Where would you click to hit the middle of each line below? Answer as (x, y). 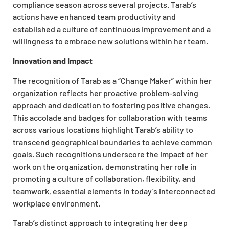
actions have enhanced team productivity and (94, 16)
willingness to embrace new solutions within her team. (110, 41)
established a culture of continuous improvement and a (112, 29)
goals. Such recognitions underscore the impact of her (110, 154)
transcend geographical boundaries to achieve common (112, 142)
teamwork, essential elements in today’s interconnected (114, 191)
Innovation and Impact (53, 61)
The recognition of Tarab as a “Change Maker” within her (112, 80)
